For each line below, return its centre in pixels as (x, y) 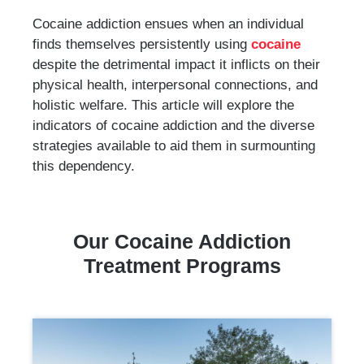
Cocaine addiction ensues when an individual (168, 23)
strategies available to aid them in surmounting (174, 145)
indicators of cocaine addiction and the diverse (173, 125)
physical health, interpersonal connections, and (175, 84)
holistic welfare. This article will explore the (163, 104)
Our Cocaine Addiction (182, 241)
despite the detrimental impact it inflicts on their (176, 64)
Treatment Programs (182, 265)
